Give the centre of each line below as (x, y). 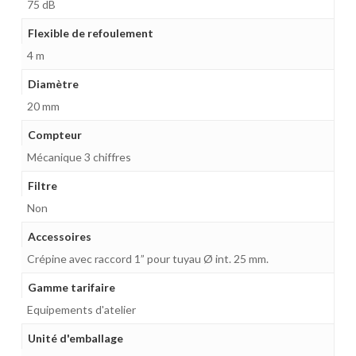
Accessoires (59, 236)
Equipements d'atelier (81, 309)
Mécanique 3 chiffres (79, 157)
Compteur (54, 134)
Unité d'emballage (75, 338)
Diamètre (53, 83)
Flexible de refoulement (90, 33)
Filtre (42, 185)
